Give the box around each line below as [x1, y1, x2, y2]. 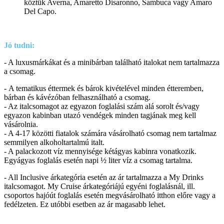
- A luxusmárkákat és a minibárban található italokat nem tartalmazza [4, 57, 219, 66]
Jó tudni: [4, 40, 34, 49]
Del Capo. [24, 6, 62, 15]
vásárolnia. [4, 119, 38, 128]
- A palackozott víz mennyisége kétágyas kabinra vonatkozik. [4, 146, 196, 155]
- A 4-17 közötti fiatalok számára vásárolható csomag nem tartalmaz [4, 128, 216, 137]
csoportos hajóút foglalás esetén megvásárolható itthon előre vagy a [4, 190, 215, 199]
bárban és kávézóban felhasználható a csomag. [4, 92, 150, 101]
